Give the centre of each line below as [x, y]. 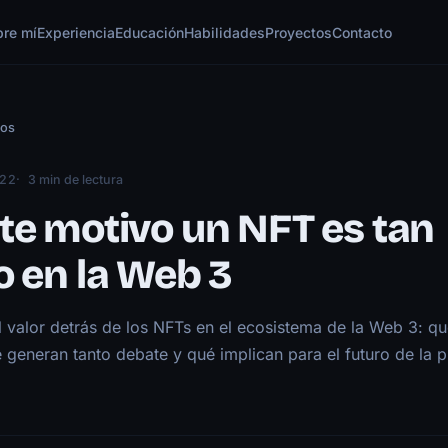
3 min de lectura [76, 179]
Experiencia [76, 32]
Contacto [362, 32]
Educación [150, 32]
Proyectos [299, 32]
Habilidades [225, 32]
